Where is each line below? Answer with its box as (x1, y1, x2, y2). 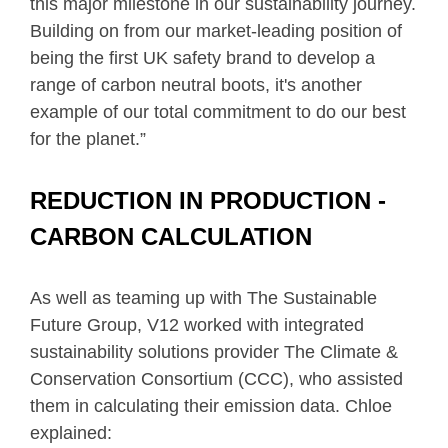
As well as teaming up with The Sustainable (30, 288, 377, 309)
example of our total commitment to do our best (30, 102, 406, 123)
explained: (30, 423, 112, 444)
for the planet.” (30, 129, 146, 150)
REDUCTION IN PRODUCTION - (30, 187, 386, 215)
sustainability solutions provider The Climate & (30, 342, 398, 363)
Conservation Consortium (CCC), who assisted (30, 369, 403, 390)
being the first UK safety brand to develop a (30, 48, 375, 69)
